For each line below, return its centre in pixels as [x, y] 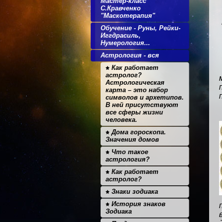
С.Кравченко [121, 8]
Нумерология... [125, 43]
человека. [121, 120]
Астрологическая [135, 83]
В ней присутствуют [142, 105]
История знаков [138, 204]
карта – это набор [137, 90]
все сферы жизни [134, 112]
